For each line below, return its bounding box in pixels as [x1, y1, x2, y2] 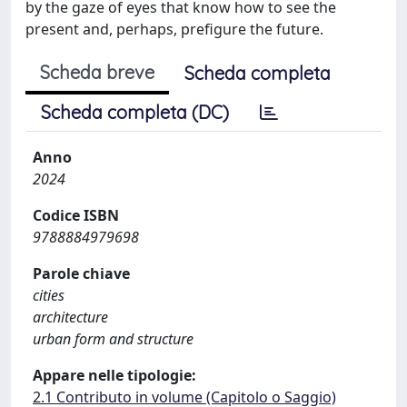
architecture [33, 306, 108, 327]
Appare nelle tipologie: [33, 364, 196, 385]
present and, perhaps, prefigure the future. [25, 18, 323, 39]
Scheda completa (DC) [41, 100, 229, 124]
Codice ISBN [33, 204, 119, 225]
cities [33, 284, 65, 305]
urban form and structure [33, 328, 194, 349]
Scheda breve [40, 60, 154, 84]
